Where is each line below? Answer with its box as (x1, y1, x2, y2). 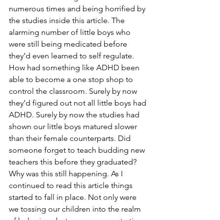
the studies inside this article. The (9, 16, 127, 25)
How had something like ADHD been (9, 63, 141, 72)
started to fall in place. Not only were (9, 192, 138, 202)
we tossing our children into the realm (9, 204, 143, 214)
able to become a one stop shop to (9, 75, 135, 84)
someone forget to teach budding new (9, 145, 147, 155)
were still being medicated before (9, 39, 129, 49)
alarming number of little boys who (9, 27, 133, 37)
